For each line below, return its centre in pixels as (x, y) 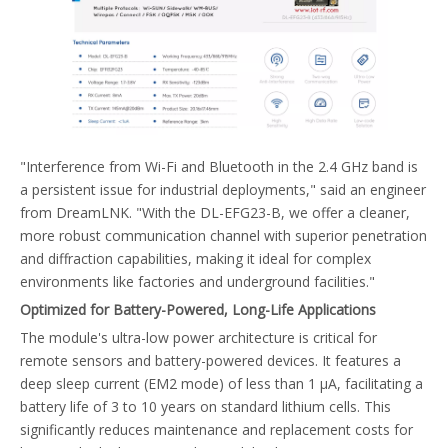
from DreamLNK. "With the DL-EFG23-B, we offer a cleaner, (215, 213)
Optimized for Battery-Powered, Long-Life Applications (198, 310)
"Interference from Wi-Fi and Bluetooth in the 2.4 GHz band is (219, 167)
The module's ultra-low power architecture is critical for (198, 338)
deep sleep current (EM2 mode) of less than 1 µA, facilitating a (221, 384)
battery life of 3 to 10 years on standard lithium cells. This (205, 407)
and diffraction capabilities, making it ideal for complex (195, 259)
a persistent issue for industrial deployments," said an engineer (223, 190)
